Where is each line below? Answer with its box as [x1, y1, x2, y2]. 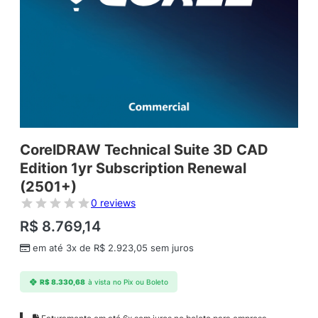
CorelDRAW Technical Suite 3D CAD [20, 141, 268, 159]
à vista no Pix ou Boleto [87, 278, 168, 286]
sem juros [148, 243, 194, 254]
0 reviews [91, 197, 136, 209]
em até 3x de [33, 243, 94, 254]
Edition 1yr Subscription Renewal [20, 160, 246, 177]
